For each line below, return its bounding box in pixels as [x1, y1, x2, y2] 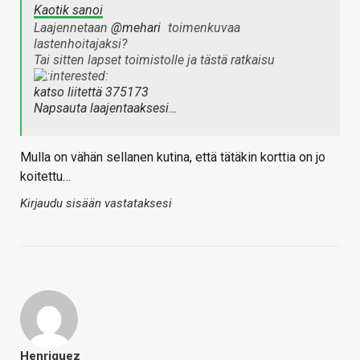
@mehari [111, 20, 161, 36]
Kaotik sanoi [34, 2, 103, 18]
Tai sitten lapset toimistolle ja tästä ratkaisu [34, 52, 275, 68]
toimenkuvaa [165, 20, 240, 36]
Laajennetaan [34, 20, 111, 36]
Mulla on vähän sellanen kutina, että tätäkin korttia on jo [20, 149, 325, 166]
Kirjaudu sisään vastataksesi [20, 196, 172, 211]
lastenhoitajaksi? [34, 36, 127, 52]
